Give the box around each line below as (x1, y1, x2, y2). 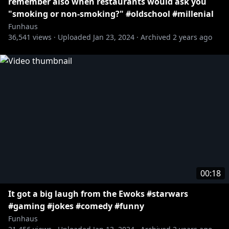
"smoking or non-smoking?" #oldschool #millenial (8, 8, 214, 19)
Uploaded (58, 32, 91, 42)
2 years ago (173, 32, 212, 42)
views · (31, 32, 56, 42)
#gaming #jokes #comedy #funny (8, 200, 144, 212)
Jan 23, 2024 (93, 32, 134, 42)
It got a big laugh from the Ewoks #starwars (8, 188, 188, 199)
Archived (141, 32, 171, 42)
